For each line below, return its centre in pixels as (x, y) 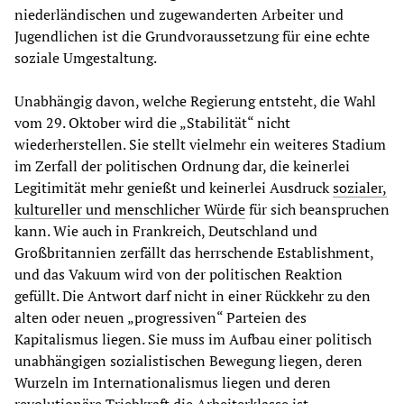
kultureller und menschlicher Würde (130, 210)
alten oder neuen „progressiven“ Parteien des (161, 318)
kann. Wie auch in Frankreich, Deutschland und (166, 231)
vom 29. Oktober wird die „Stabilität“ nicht (152, 123)
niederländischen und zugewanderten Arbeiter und (179, 15)
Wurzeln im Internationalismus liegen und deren (173, 383)
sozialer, (360, 188)
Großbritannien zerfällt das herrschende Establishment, (194, 253)
